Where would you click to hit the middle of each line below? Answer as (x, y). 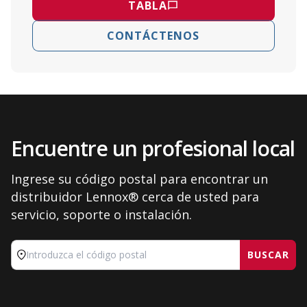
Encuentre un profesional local (153, 148)
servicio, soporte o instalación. (101, 214)
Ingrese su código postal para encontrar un (139, 179)
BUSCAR (268, 255)
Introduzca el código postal (86, 262)
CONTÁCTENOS (153, 36)
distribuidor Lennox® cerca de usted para (135, 197)
